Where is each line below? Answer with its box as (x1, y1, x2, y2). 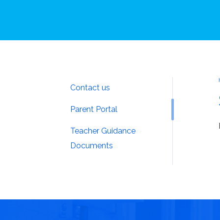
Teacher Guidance (70, 126, 136, 136)
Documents (70, 140, 113, 150)
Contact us (70, 82, 110, 92)
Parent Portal (70, 104, 118, 114)
